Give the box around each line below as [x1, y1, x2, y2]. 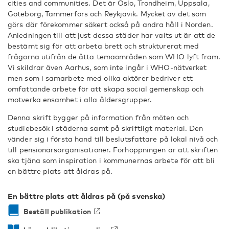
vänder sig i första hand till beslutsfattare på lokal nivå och [8, 134, 218, 143]
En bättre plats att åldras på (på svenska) [8, 191, 166, 200]
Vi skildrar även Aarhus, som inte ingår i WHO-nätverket [8, 63, 207, 72]
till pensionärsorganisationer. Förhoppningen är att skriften [8, 145, 218, 154]
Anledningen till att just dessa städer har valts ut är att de [8, 31, 216, 39]
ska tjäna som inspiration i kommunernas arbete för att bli [8, 156, 215, 165]
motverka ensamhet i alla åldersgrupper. [8, 95, 152, 104]
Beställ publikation [24, 207, 91, 216]
